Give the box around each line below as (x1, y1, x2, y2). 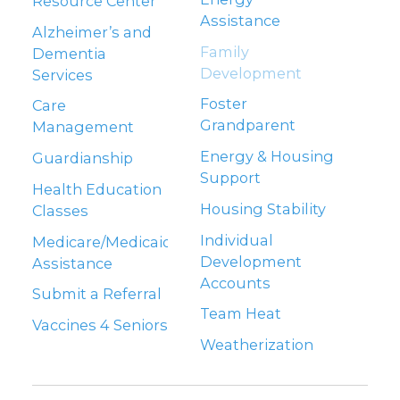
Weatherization (200, 336, 313, 354)
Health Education (32, 179, 162, 198)
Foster (200, 95, 247, 113)
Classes (32, 201, 88, 220)
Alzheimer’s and (32, 22, 152, 41)
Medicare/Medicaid (32, 232, 172, 251)
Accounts (200, 273, 271, 292)
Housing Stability (200, 199, 326, 218)
